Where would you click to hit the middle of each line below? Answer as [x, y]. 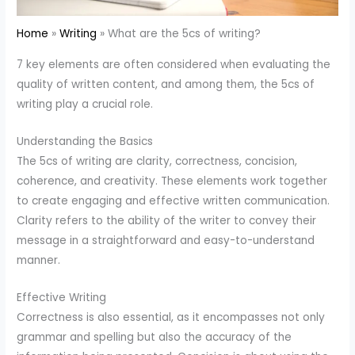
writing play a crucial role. [85, 105]
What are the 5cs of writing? [185, 34]
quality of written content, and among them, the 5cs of [166, 85]
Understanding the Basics [85, 141]
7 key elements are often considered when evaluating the [174, 65]
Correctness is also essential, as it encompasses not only [171, 317]
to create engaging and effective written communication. [174, 200]
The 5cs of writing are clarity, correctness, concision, [157, 161]
